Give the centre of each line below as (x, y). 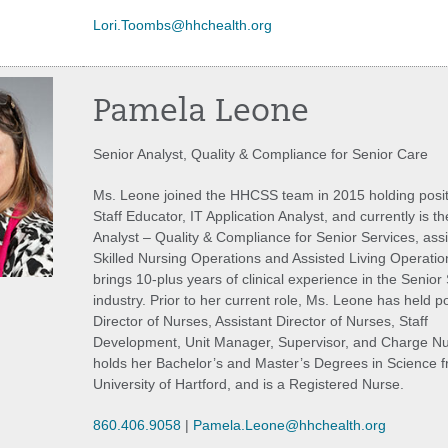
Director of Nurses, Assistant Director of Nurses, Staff (260, 321)
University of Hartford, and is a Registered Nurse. (248, 384)
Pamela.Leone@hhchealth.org (289, 425)
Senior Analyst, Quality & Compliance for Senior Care (260, 154)
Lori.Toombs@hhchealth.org (182, 25)
